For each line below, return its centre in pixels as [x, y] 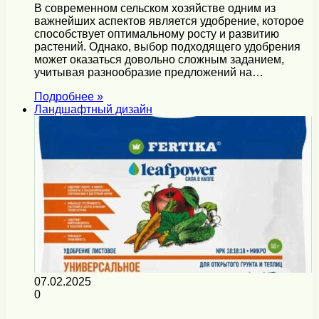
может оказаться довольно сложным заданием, [159, 60]
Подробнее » [69, 97]
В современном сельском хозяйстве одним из [155, 9]
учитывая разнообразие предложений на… [149, 73]
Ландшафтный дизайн [93, 110]
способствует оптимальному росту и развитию [157, 34]
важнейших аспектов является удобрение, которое [169, 21]
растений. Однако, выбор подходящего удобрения [167, 47]
